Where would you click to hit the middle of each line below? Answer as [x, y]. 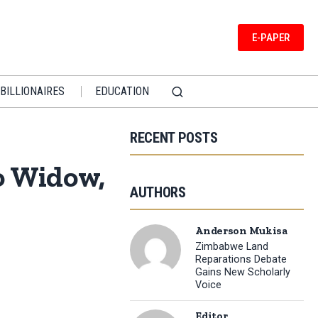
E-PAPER [270, 37]
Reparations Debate [241, 260]
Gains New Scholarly [243, 273]
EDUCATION [122, 91]
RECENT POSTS [174, 137]
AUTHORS [158, 192]
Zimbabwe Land [232, 247]
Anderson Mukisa [241, 230]
